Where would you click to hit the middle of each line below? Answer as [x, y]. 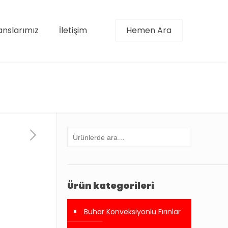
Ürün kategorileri [110, 186]
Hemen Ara [149, 30]
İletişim [73, 30]
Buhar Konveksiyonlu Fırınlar [132, 212]
